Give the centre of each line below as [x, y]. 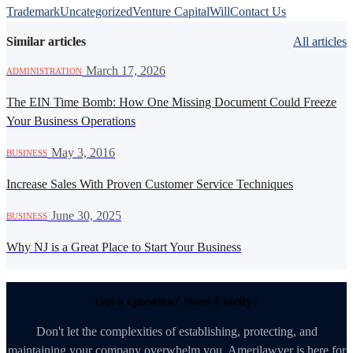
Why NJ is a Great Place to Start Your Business [124, 247]
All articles [320, 41]
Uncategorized [96, 12]
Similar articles [46, 41]
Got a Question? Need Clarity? [176, 302]
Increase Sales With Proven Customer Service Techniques [150, 184]
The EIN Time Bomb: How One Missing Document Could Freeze [171, 102]
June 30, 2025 [86, 215]
